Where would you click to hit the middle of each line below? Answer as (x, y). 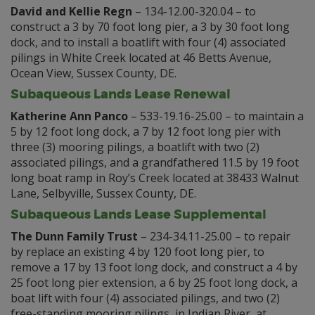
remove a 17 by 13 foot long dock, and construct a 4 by (154, 267)
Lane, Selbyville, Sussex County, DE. (103, 193)
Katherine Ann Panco (69, 116)
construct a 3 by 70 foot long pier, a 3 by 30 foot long (150, 27)
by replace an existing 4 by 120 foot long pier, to (137, 252)
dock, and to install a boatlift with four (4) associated (148, 42)
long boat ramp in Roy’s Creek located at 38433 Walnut (155, 178)
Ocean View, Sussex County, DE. (94, 73)
